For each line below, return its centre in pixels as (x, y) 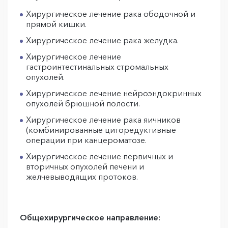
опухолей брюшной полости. (83, 103)
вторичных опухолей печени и (85, 166)
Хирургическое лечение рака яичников (103, 119)
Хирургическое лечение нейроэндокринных (114, 93)
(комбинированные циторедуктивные (101, 130)
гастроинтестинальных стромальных (97, 66)
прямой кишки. (56, 24)
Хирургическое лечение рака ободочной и (111, 13)
